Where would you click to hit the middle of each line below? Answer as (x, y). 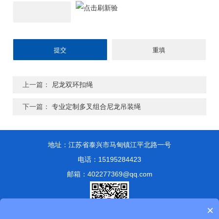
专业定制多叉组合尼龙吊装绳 (97, 107)
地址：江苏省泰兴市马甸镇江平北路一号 (109, 145)
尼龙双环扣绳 (73, 85)
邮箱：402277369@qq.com (109, 174)
